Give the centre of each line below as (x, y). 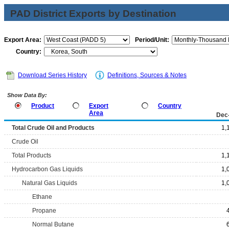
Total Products (31, 155)
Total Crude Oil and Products (53, 128)
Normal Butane (53, 224)
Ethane (42, 197)
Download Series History (52, 75)
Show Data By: (26, 95)
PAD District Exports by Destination (93, 14)
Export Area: (23, 40)
